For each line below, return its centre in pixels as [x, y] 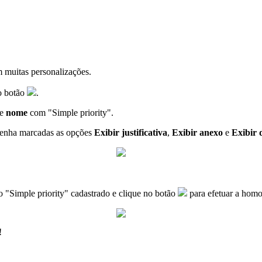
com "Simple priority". [70, 112]
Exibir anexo [197, 132]
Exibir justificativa [131, 132]
